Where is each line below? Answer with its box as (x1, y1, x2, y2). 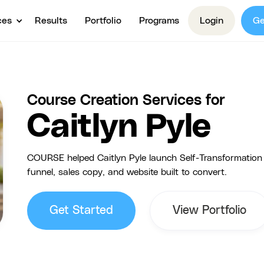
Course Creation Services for (27, 93, 225, 108)
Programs (139, 16, 180, 25)
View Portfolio (173, 204, 246, 216)
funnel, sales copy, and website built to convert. (27, 167, 227, 177)
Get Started (49, 204, 113, 216)
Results (35, 16, 68, 25)
